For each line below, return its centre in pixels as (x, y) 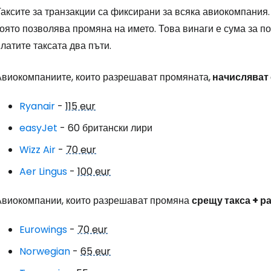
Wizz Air (38, 150)
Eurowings (43, 230)
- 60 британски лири (105, 128)
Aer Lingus (43, 171)
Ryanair (37, 106)
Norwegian (45, 251)
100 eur (94, 171)
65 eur (96, 251)
